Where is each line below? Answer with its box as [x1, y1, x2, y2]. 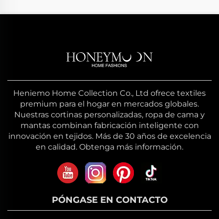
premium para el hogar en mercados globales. [20, 99, 199, 109]
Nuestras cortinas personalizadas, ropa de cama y [14, 109, 205, 119]
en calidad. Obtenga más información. [36, 142, 183, 152]
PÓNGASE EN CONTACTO [51, 194, 168, 205]
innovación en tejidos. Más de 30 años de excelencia [8, 131, 211, 141]
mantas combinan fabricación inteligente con [20, 120, 199, 130]
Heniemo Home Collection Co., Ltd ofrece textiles [13, 88, 206, 98]
